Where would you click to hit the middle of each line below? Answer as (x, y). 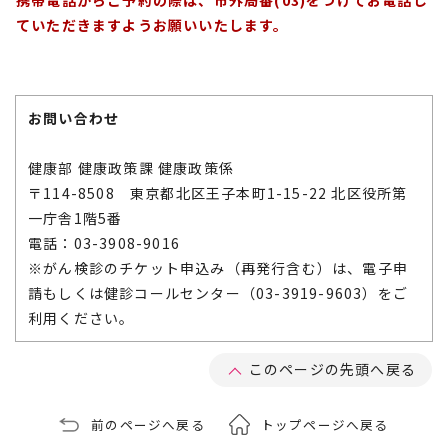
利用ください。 (81, 318)
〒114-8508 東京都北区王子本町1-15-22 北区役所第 (218, 193)
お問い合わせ (74, 118)
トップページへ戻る (324, 424)
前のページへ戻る (148, 424)
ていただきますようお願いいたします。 (152, 25)
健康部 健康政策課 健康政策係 (131, 168)
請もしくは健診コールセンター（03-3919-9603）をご (218, 293)
